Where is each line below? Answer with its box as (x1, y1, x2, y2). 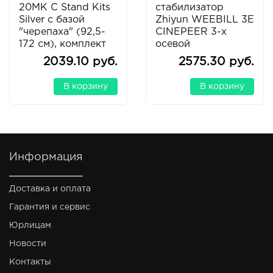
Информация (9, 152, 83, 162)
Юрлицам (9, 222, 51, 229)
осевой (155, 40, 190, 49)
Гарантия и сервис (9, 204, 90, 211)
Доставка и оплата (9, 185, 91, 193)
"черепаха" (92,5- (19, 27, 105, 37)
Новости (9, 240, 46, 247)
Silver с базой (19, 15, 85, 24)
